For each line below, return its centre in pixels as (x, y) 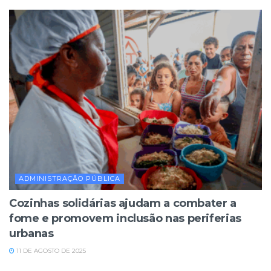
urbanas (31, 234)
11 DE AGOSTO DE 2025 (50, 251)
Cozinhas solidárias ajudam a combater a (123, 204)
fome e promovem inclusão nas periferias (125, 219)
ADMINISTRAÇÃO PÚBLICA (70, 179)
